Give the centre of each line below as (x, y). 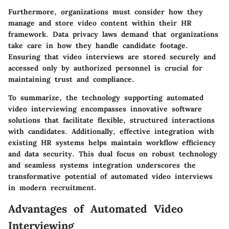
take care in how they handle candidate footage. (98, 46)
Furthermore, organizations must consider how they (106, 12)
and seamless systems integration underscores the (102, 165)
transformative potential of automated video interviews (110, 177)
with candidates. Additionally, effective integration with (111, 132)
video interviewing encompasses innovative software (105, 109)
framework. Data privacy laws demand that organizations (113, 35)
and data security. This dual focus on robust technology (113, 154)
